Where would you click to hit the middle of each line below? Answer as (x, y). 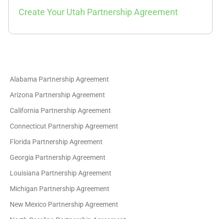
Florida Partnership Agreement (56, 142)
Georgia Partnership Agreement (58, 157)
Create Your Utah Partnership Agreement (99, 12)
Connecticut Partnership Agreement (64, 126)
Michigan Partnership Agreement (60, 189)
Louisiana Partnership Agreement (61, 173)
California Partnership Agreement (61, 110)
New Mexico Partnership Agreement (64, 204)
